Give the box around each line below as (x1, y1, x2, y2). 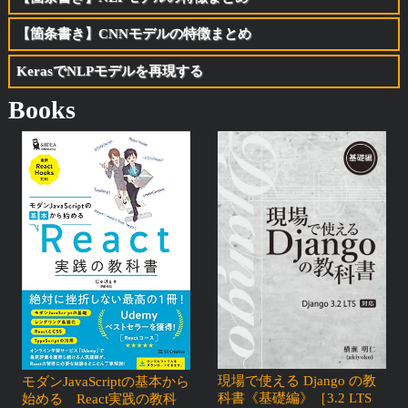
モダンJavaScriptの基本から (21, 374, 189, 390)
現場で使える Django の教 (218, 372, 376, 388)
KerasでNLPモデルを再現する (15, 64, 203, 78)
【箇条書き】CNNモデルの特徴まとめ (15, 26, 251, 42)
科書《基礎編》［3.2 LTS (218, 390, 372, 405)
